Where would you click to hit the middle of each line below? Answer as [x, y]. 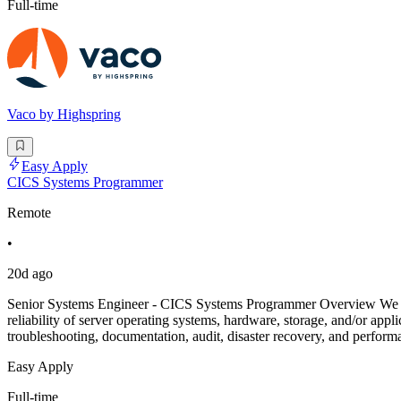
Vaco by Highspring [64, 114]
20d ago [30, 274]
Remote [29, 213]
